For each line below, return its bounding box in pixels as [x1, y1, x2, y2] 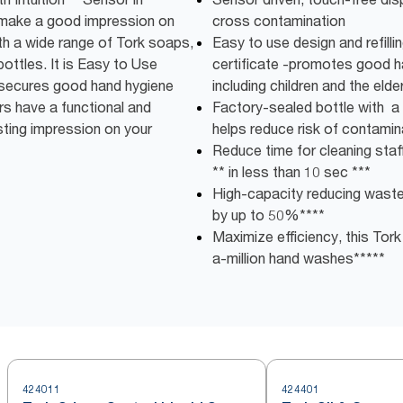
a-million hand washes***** [212, 249, 385, 268]
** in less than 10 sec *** [212, 163, 371, 182]
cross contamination [212, 12, 345, 31]
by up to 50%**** [212, 206, 325, 225]
